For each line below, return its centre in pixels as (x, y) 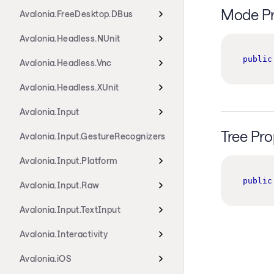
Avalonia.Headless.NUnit (70, 38)
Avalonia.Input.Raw (60, 185)
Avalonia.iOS (46, 258)
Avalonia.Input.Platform (69, 161)
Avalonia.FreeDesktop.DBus (76, 14)
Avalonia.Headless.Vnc (66, 63)
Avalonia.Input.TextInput (70, 209)
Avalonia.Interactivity (64, 234)
